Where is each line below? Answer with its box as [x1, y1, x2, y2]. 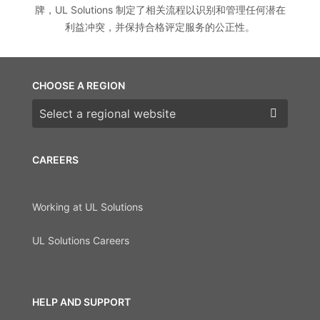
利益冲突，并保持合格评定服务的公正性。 [65, 21, 255, 34]
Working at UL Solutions [32, 201, 143, 214]
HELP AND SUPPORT [32, 295, 131, 308]
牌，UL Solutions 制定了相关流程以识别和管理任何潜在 [34, 4, 286, 16]
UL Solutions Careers [32, 234, 129, 246]
